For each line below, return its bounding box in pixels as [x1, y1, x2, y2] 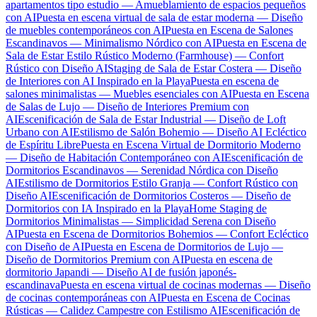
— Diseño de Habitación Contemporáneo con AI [6, 151, 224, 163]
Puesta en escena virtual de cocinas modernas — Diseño [60, 278, 311, 291]
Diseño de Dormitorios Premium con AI [6, 253, 184, 265]
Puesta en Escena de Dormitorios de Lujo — [84, 240, 283, 253]
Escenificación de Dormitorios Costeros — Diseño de [52, 189, 291, 202]
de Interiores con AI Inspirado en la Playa [6, 74, 190, 87]
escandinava [6, 278, 60, 291]
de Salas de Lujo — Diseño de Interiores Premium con [6, 100, 249, 113]
